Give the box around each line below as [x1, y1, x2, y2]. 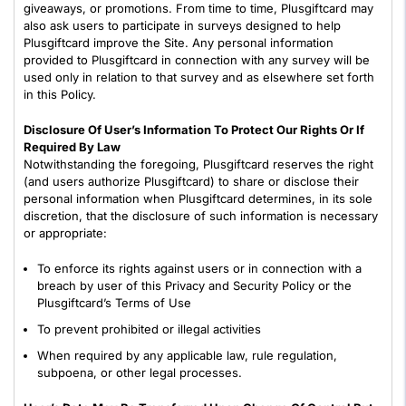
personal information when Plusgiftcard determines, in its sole [24, 191, 372, 206]
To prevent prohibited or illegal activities [37, 322, 261, 336]
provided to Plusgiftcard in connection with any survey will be [24, 53, 370, 67]
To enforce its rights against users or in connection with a [37, 261, 362, 275]
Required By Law [24, 140, 121, 154]
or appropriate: [24, 226, 107, 240]
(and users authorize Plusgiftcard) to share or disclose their [24, 174, 359, 188]
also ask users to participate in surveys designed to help [24, 18, 341, 33]
